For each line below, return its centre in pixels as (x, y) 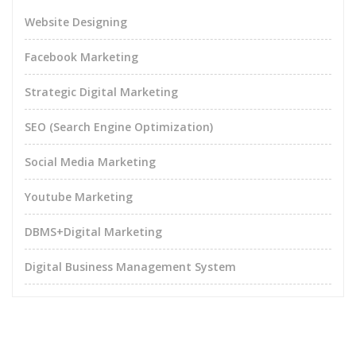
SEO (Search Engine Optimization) (119, 127)
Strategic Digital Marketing (101, 92)
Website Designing (76, 22)
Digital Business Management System (130, 267)
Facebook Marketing (81, 57)
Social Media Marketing (90, 162)
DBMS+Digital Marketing (93, 232)
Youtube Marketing (79, 197)
